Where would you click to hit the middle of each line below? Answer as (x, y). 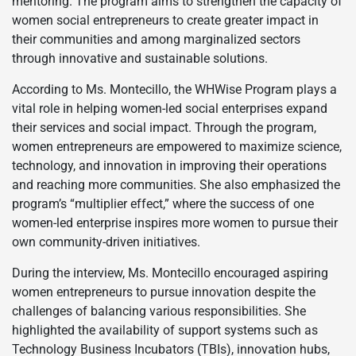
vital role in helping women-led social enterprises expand (170, 108)
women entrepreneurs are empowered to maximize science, (177, 146)
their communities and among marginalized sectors (156, 39)
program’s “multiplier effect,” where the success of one (163, 203)
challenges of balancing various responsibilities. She (159, 311)
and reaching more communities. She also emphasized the (176, 184)
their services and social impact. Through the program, (164, 127)
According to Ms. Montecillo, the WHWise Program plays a (174, 89)
